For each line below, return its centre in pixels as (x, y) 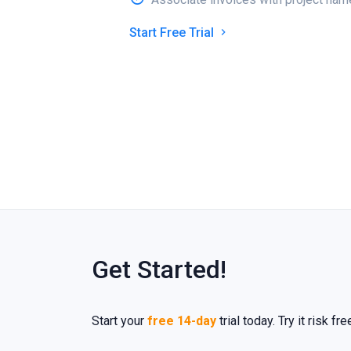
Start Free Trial (173, 32)
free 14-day (182, 321)
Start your (119, 321)
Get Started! (159, 270)
